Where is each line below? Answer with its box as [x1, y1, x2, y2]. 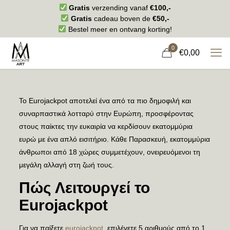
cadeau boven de [91, 14, 152, 23]
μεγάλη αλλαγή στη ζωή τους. [18, 161, 114, 169]
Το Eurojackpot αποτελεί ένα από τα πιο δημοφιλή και [18, 97, 191, 105]
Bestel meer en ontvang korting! [66, 25, 172, 33]
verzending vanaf [90, 4, 150, 12]
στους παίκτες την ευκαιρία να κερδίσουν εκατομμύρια [18, 122, 193, 130]
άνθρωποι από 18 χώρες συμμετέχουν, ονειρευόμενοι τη [18, 148, 200, 156]
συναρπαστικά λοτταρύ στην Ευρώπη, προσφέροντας [18, 109, 194, 118]
